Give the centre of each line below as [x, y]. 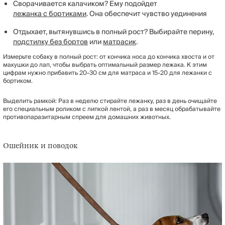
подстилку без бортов [50, 42]
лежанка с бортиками [50, 14]
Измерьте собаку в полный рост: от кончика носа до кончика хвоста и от [109, 57]
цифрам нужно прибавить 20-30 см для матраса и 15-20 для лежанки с [107, 73]
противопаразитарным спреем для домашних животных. [87, 117]
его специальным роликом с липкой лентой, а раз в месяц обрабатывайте [112, 109]
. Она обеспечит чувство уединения [147, 14]
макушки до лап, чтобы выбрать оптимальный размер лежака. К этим [105, 65]
